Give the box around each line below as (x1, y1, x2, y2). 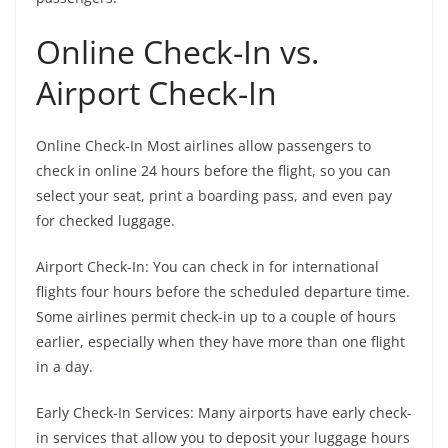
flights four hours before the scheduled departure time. (36, 281, 410, 301)
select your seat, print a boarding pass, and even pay (36, 185, 392, 205)
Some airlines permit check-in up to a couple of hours (36, 306, 396, 326)
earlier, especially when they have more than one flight (36, 331, 405, 351)
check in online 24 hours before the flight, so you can (36, 160, 391, 180)
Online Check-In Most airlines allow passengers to (36, 135, 371, 155)
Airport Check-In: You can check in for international (36, 256, 379, 276)
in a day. (36, 356, 93, 376)
